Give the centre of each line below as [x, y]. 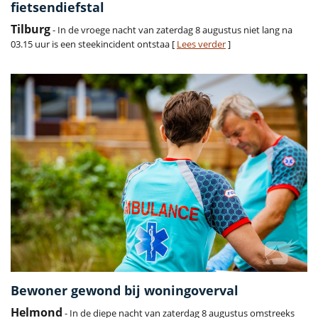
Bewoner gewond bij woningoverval [125, 291]
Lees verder [201, 44]
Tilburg [31, 29]
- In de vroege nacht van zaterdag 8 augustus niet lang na [171, 30]
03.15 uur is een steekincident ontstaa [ [94, 44]
